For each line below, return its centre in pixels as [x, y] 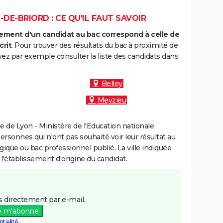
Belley [112, 84]
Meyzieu [112, 100]
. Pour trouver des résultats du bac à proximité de [95, 45]
